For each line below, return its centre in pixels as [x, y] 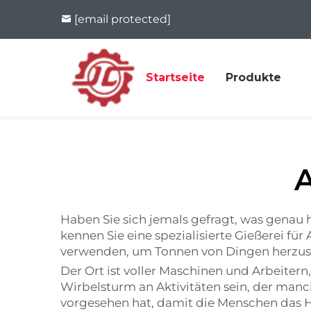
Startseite [176, 77]
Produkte [254, 77]
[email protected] [123, 19]
